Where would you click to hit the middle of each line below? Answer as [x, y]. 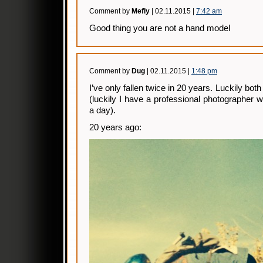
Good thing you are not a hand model [160, 28]
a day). [102, 110]
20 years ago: [115, 127]
